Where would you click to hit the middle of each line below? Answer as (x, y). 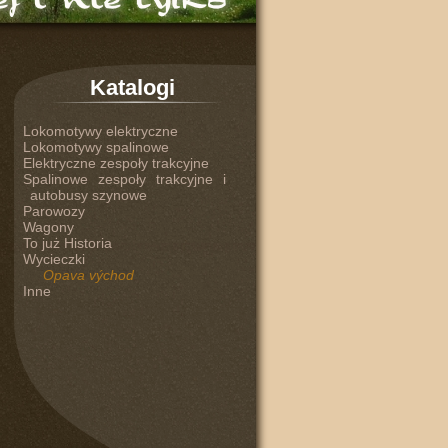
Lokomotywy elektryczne (100, 131)
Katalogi (132, 87)
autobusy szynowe (88, 195)
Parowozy (53, 211)
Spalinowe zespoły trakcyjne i (124, 179)
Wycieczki (53, 259)
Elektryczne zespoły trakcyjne (115, 163)
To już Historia (67, 243)
